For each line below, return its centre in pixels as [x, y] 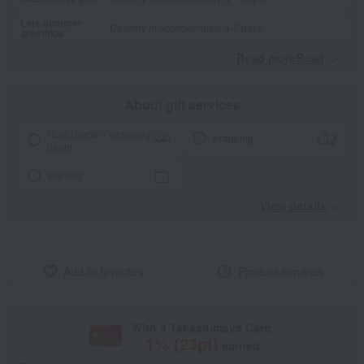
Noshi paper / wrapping [99, 134]
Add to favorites [103, 272]
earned [241, 346]
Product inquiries [281, 272]
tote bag [65, 175]
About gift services [182, 105]
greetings [42, 33]
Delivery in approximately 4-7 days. [187, 28]
